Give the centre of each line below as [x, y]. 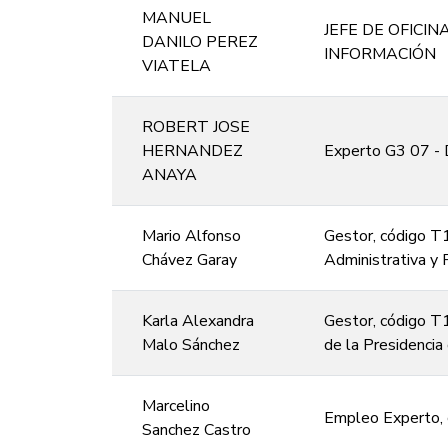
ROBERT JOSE [196, 126]
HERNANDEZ [192, 150]
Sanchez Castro [196, 429]
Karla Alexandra [198, 320]
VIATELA [176, 65]
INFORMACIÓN [380, 53]
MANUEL [176, 17]
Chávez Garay [189, 259]
